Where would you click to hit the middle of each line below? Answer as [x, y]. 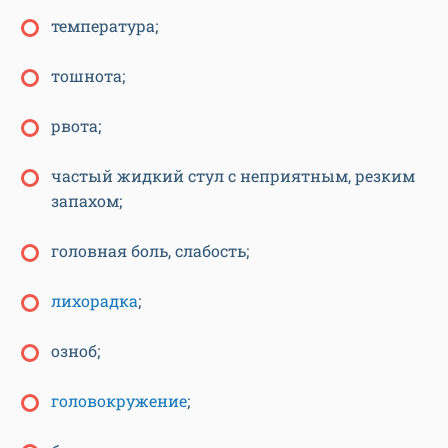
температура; [104, 26]
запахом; [86, 201]
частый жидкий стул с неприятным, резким [233, 176]
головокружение [119, 401]
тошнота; [88, 76]
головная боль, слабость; [150, 251]
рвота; [76, 126]
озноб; [75, 351]
